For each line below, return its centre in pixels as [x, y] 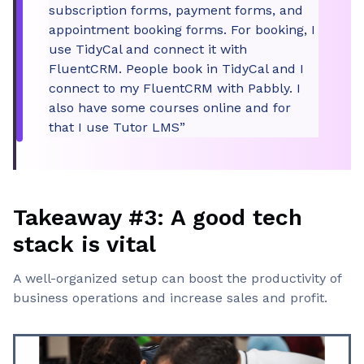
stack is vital [84, 244]
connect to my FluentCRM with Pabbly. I [175, 88]
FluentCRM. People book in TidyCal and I [176, 69]
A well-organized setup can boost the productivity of [177, 278]
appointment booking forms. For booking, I [182, 30]
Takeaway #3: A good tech [158, 217]
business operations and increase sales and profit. [170, 298]
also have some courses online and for [170, 108]
